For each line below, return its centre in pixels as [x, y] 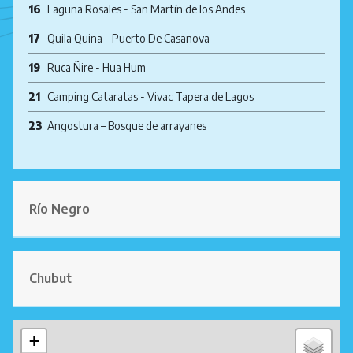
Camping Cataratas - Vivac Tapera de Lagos [150, 97]
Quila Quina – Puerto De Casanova [128, 38]
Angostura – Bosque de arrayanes [127, 126]
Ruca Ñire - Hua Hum [97, 67]
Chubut [50, 278]
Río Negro [59, 209]
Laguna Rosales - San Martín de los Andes [146, 9]
